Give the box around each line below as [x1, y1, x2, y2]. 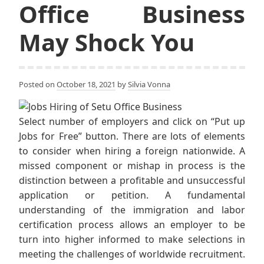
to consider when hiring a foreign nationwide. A [19, 144, 245, 158]
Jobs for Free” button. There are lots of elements [19, 130, 245, 143]
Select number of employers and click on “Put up [19, 115, 245, 128]
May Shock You [19, 26, 194, 59]
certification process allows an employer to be [19, 218, 245, 232]
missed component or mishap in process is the [19, 159, 245, 173]
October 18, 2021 [57, 79, 115, 90]
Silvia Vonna [128, 79, 170, 90]
